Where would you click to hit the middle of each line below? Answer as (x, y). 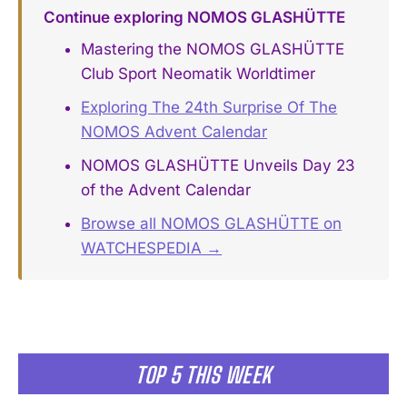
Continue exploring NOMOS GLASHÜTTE (194, 17)
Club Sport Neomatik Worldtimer (199, 74)
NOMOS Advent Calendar (174, 132)
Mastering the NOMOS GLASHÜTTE (213, 50)
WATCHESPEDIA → (152, 248)
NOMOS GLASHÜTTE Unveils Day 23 (218, 166)
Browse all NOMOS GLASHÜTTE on (212, 224)
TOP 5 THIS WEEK (203, 375)
